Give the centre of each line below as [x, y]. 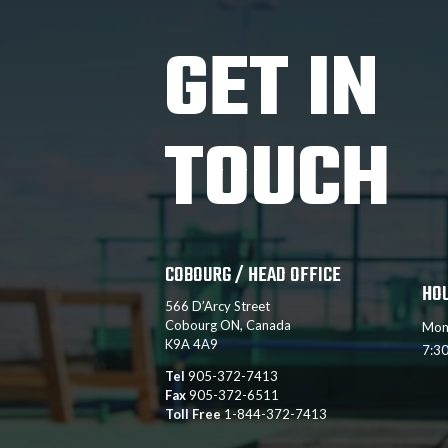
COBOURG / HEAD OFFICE [253, 276]
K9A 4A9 [192, 344]
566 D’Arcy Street [218, 306]
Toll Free [193, 414]
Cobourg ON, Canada [228, 325]
